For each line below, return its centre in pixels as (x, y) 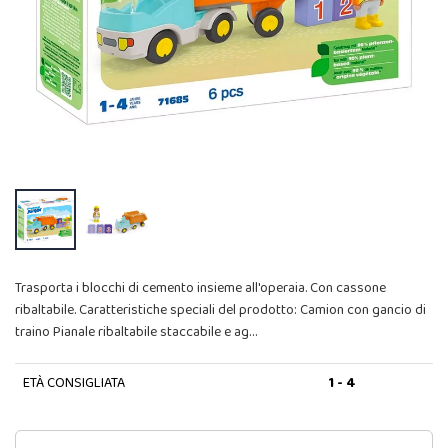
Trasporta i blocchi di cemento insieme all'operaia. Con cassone (200, 288)
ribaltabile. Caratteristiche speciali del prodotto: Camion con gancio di (220, 310)
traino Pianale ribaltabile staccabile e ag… (136, 332)
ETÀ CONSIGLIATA (73, 383)
